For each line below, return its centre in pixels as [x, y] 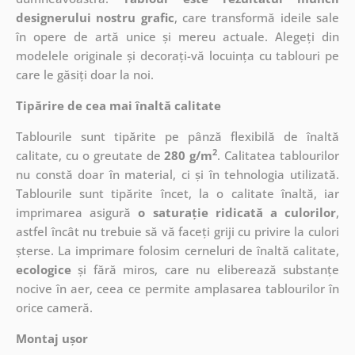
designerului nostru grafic [95, 17]
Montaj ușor [52, 338]
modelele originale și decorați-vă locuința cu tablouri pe [177, 55]
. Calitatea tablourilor [279, 155]
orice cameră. [54, 307]
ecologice [43, 269]
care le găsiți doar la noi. [84, 74]
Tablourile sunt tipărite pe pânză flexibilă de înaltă [177, 136]
